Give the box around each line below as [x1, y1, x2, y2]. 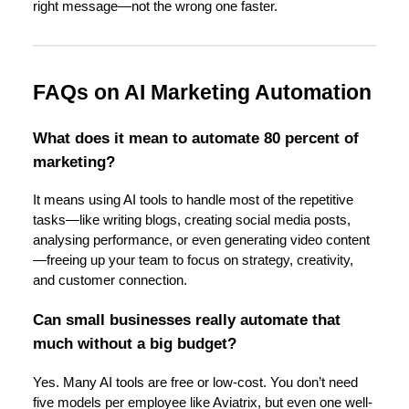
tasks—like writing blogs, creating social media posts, [33, 213, 351, 228]
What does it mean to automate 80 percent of [33, 128, 359, 147]
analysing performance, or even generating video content [33, 233, 370, 248]
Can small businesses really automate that [33, 310, 341, 330]
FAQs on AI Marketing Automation [33, 79, 372, 104]
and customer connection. [33, 273, 187, 288]
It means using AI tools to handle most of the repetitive [33, 193, 353, 208]
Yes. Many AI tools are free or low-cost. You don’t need [33, 374, 358, 390]
